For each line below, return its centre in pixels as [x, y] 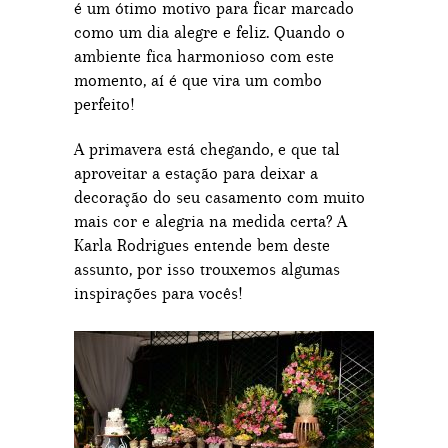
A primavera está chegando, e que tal [207, 149]
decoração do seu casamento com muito [219, 197]
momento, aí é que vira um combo [198, 80]
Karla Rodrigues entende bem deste [202, 245]
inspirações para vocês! [158, 293]
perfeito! [104, 104]
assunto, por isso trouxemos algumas [207, 269]
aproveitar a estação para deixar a [196, 173]
